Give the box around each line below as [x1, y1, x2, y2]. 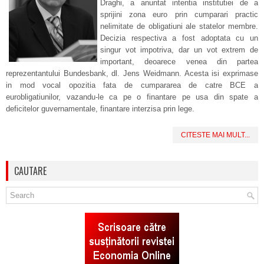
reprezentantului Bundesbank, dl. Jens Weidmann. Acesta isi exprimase [6, 69, 258, 78]
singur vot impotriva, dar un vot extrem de [100, 45, 258, 54]
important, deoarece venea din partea [100, 57, 258, 66]
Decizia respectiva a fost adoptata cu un [100, 34, 258, 42]
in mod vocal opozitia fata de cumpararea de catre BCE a [6, 81, 258, 90]
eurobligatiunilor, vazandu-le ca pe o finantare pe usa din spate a [6, 93, 258, 101]
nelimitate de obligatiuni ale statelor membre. [100, 22, 258, 31]
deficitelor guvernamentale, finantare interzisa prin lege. [6, 104, 194, 113]
